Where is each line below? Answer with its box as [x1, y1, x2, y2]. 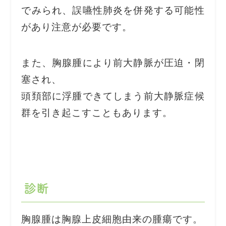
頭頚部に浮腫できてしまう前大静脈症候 [21, 88, 205, 102]
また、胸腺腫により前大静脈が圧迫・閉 [21, 55, 205, 69]
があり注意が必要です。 [21, 19, 132, 33]
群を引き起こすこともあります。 [21, 105, 173, 119]
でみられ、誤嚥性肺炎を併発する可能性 [21, 2, 205, 16]
